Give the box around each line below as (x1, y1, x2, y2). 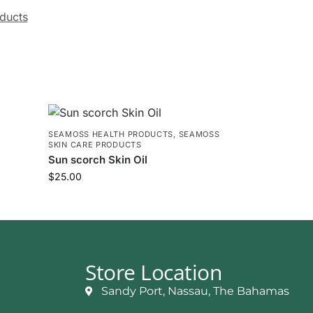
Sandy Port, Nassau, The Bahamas (101, 284, 289, 298)
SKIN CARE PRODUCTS (48, 139, 142, 150)
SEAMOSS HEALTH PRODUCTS (48, 129, 174, 139)
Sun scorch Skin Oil (48, 152, 148, 166)
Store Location (85, 257, 221, 286)
